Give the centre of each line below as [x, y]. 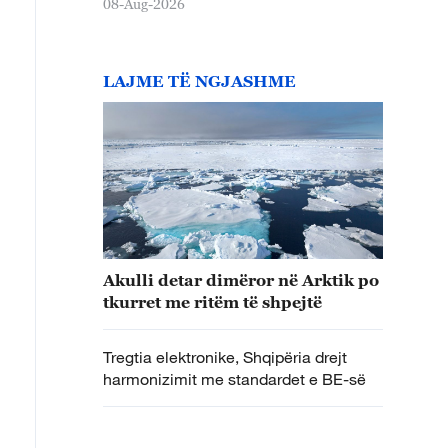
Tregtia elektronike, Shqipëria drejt [225, 357]
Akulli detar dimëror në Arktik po [241, 280]
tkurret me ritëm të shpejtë [212, 302]
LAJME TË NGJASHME [199, 80]
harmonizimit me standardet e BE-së [234, 379]
